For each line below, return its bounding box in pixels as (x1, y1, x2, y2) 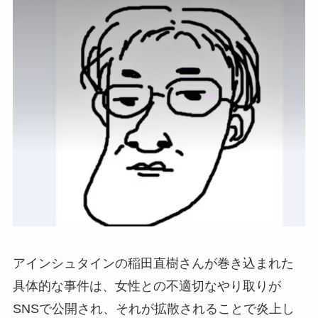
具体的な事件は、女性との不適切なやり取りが (12, 278, 281, 293)
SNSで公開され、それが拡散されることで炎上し (12, 301, 295, 316)
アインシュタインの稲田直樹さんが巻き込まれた (12, 256, 294, 270)
